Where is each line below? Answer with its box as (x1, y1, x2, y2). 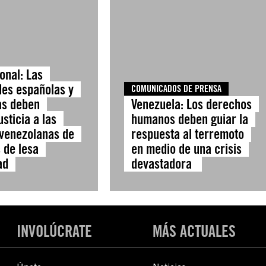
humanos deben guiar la (131, 111, 248, 127)
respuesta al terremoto (131, 126, 244, 142)
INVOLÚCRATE (17, 221, 93, 240)
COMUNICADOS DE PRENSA (131, 83, 221, 94)
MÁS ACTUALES (152, 221, 236, 240)
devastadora (131, 156, 195, 172)
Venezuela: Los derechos (131, 96, 252, 112)
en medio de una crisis (131, 141, 242, 157)
